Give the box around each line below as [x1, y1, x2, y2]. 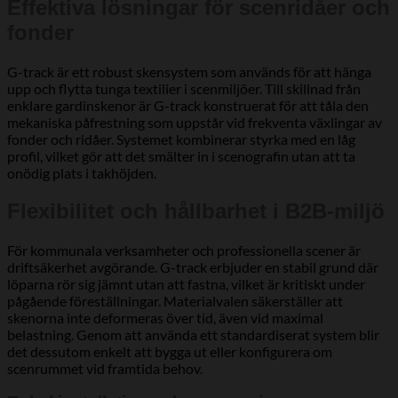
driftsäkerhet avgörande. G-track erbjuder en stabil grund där [7, 258, 378, 275]
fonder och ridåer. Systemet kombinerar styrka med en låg [7, 130, 355, 147]
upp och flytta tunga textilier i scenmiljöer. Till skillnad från [7, 79, 361, 97]
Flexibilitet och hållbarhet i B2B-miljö [7, 198, 385, 223]
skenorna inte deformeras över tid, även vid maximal [7, 308, 323, 326]
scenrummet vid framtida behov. [7, 359, 203, 377]
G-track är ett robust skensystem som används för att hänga [7, 62, 371, 80]
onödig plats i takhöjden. [7, 163, 156, 181]
